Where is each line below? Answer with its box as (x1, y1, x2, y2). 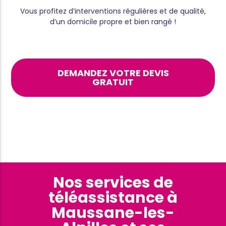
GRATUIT (92, 75, 134, 88)
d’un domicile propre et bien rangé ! (50, 16, 176, 27)
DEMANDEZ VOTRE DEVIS (57, 66, 169, 79)
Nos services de (53, 172, 173, 194)
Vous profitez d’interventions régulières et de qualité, (20, 6, 206, 16)
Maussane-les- (51, 202, 175, 224)
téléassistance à (48, 187, 178, 209)
